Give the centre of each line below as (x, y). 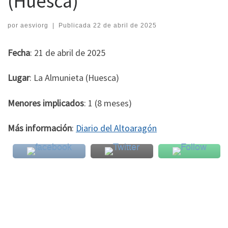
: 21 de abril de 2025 (68, 52)
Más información (40, 128)
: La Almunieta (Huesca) (74, 78)
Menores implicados (46, 103)
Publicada (76, 25)
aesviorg (34, 25)
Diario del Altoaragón (116, 128)
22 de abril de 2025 (125, 25)
